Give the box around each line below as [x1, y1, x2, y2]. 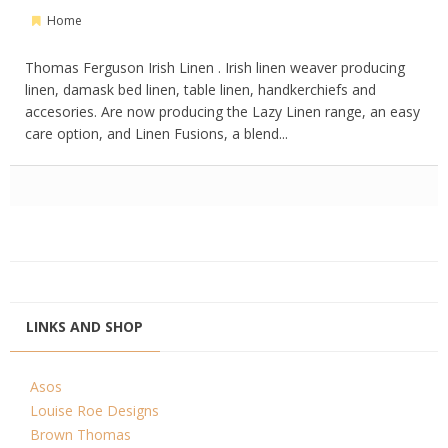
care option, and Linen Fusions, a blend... [25, 124, 288, 143]
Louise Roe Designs [30, 401, 159, 420]
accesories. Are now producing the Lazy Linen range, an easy [25, 102, 420, 121]
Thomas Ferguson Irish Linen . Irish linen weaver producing [25, 58, 405, 77]
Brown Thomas [30, 425, 131, 444]
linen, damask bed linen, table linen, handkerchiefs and [25, 80, 376, 99]
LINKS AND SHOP [26, 317, 143, 336]
